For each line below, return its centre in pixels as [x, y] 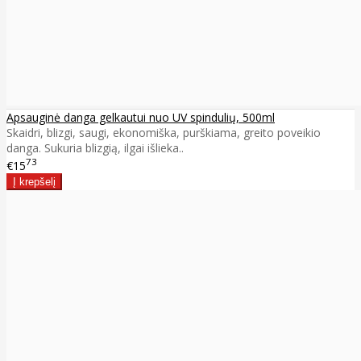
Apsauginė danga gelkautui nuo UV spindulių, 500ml [141, 118]
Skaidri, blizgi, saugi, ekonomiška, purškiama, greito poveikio [164, 133]
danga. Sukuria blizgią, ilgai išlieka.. [95, 148]
